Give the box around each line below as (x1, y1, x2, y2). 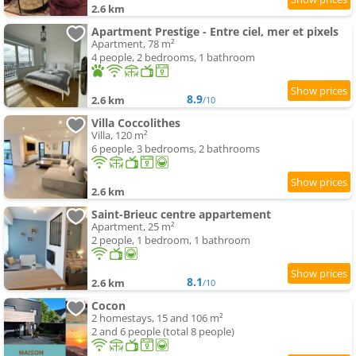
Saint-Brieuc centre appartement (91, 207, 271, 222)
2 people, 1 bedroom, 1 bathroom (91, 233, 250, 248)
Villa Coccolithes (91, 115, 180, 131)
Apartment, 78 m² (91, 37, 175, 52)
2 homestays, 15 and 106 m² (91, 311, 223, 326)
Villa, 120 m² (91, 128, 148, 143)
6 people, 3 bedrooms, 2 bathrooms (91, 141, 260, 157)
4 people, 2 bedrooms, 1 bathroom (91, 50, 255, 65)
